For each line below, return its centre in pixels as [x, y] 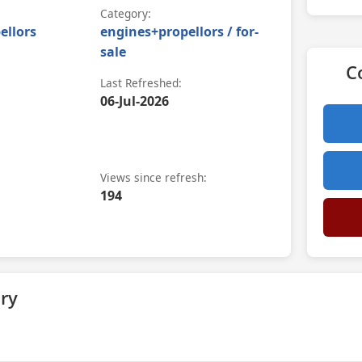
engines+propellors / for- [179, 32]
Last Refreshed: [141, 83]
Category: [125, 13]
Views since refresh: [153, 177]
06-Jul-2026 [134, 101]
